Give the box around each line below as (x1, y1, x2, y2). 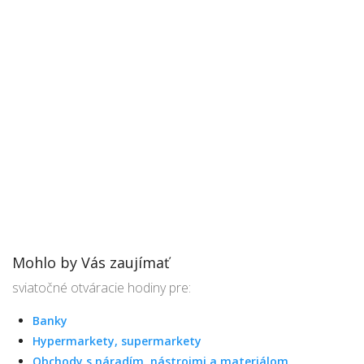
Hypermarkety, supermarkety (32, 333, 201, 349)
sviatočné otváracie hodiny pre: (12, 279, 191, 297)
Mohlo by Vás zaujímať (12, 253, 169, 272)
